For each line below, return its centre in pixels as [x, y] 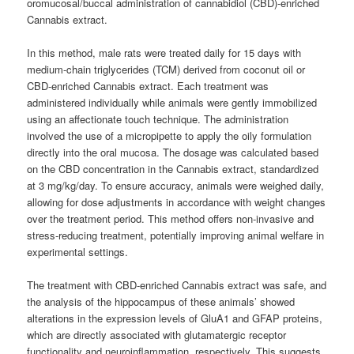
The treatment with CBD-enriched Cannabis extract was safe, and [177, 285]
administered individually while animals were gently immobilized [172, 103]
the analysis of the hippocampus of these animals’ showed [161, 302]
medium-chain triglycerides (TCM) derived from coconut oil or [166, 70]
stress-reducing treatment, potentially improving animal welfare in [176, 235]
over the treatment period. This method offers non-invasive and [171, 219]
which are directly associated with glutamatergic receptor [157, 335]
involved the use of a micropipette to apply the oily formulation [169, 136]
